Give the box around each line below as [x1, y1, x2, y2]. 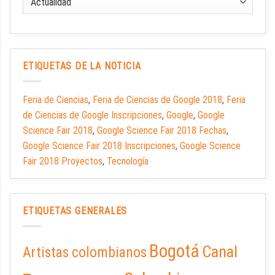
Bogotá [149, 240, 199, 261]
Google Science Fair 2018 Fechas [97, 125, 227, 137]
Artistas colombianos [23, 243, 147, 261]
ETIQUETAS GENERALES [23, 205, 128, 217]
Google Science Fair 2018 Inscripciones [23, 140, 176, 152]
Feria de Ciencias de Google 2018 [93, 94, 222, 106]
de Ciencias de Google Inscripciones [23, 109, 162, 122]
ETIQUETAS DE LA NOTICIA [23, 60, 141, 72]
